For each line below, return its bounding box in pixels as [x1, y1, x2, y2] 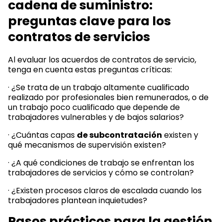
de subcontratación [77, 129, 162, 141]
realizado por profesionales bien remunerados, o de [8, 91, 209, 103]
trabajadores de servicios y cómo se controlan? [8, 166, 194, 178]
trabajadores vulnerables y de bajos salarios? [8, 111, 184, 123]
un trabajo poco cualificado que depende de [8, 101, 180, 113]
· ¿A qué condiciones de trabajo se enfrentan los [8, 157, 194, 168]
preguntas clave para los [8, 12, 171, 30]
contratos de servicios [8, 28, 150, 46]
